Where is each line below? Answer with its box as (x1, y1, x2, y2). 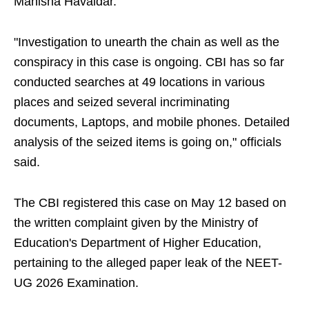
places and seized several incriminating (14, 95, 230, 110)
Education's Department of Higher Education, (14, 236, 261, 250)
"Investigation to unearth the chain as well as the (14, 35, 279, 50)
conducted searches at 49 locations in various (14, 75, 265, 90)
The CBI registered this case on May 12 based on (14, 196, 286, 210)
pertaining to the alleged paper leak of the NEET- (14, 256, 282, 270)
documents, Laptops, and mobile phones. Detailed (14, 115, 290, 130)
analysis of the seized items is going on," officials (14, 135, 281, 150)
